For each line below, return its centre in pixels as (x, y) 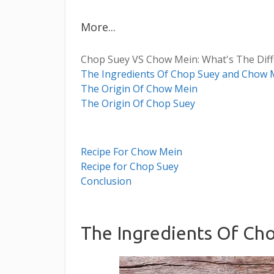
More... (98, 27)
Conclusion (106, 181)
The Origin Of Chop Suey (138, 104)
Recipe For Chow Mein (131, 152)
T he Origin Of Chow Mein (139, 89)
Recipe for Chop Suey (130, 167)
